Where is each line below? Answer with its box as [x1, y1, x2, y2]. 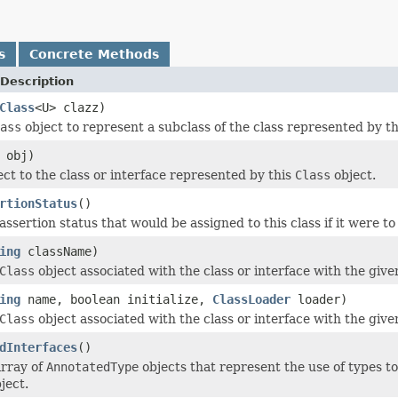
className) [20, 243, 99, 259]
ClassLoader [212, 291, 291, 306]
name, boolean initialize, [20, 291, 212, 306]
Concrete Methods [29, 46, 159, 61]
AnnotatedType [46, 359, 139, 374]
